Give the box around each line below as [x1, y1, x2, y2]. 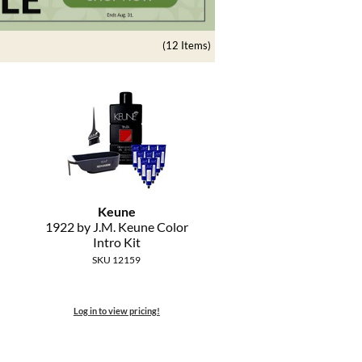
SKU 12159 [92, 254, 141, 267]
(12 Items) [162, 39, 211, 53]
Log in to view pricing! [73, 305, 160, 317]
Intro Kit [92, 234, 141, 250]
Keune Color [115, 219, 188, 235]
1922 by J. [44, 219, 101, 235]
